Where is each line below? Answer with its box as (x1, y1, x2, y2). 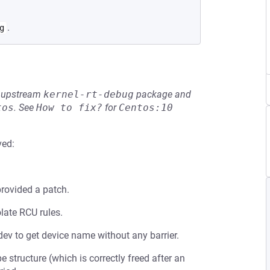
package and (134, 89, 191, 100)
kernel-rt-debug (43, 89, 134, 100)
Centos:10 (119, 102, 173, 113)
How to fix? (36, 102, 102, 113)
